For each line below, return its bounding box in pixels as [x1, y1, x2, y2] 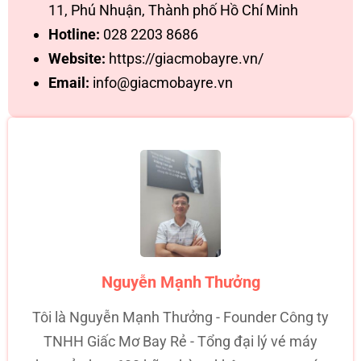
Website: [48, 50, 106, 68]
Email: [48, 74, 89, 92]
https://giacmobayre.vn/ [106, 50, 263, 68]
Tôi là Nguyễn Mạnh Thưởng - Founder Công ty [32, 309, 329, 326]
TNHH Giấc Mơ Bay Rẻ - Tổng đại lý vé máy [44, 333, 317, 351]
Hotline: [48, 26, 103, 44]
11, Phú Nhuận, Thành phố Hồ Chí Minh [48, 2, 298, 19]
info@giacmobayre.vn [89, 74, 233, 92]
